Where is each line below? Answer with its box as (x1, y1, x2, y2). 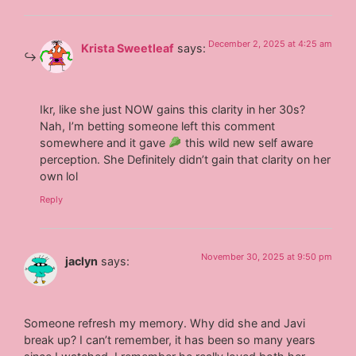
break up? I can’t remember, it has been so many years (24, 332, 316, 346)
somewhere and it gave (40, 135, 169, 149)
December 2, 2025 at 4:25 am (207, 37, 332, 49)
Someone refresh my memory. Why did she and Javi (24, 315, 306, 330)
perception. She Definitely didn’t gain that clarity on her (40, 152, 331, 166)
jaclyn (65, 254, 99, 269)
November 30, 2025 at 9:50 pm (200, 251, 332, 263)
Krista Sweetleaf (81, 41, 175, 55)
